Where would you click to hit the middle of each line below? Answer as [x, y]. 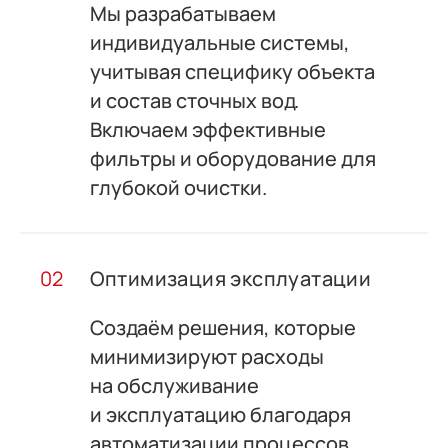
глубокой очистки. [178, 187]
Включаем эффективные [207, 129]
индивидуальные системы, [219, 42]
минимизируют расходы [206, 356]
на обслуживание [174, 385]
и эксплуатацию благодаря [220, 414]
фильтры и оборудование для [232, 158]
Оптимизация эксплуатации [230, 278]
